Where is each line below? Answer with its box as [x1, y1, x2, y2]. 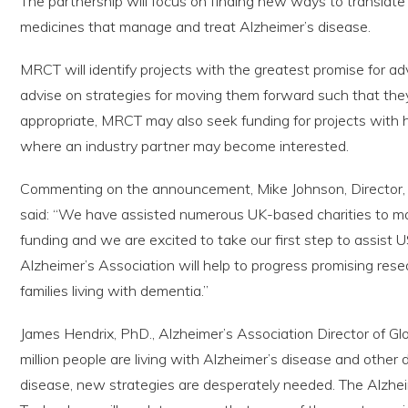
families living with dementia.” [20, 280, 209, 300]
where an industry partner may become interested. [20, 136, 349, 155]
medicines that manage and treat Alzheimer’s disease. [20, 16, 371, 36]
